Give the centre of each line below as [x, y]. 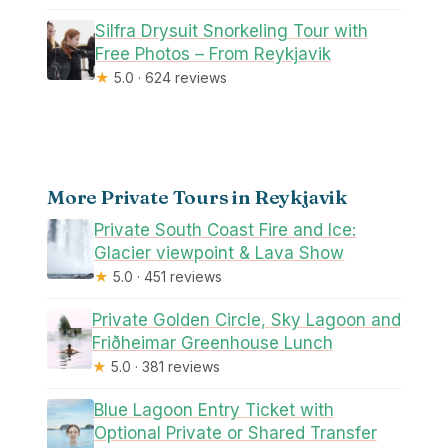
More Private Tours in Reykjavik [197, 196]
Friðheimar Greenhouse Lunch [212, 342]
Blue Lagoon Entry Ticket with [213, 409]
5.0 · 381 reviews [163, 366]
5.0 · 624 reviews [168, 78]
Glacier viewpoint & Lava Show [219, 252]
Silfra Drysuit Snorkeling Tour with [231, 31]
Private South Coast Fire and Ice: [225, 229]
